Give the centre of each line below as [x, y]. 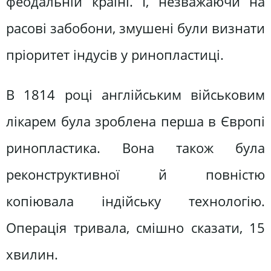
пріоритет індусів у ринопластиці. [115, 55]
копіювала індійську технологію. [135, 201]
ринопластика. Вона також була [135, 148]
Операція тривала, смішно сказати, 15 [135, 227]
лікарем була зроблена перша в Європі [135, 121]
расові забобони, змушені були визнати [135, 28]
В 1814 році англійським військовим [135, 94]
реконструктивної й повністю [135, 174]
